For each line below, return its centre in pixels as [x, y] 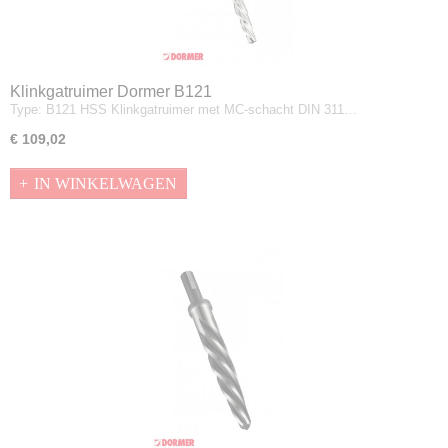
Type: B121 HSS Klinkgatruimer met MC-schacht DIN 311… [183, 109]
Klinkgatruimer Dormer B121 [111, 91]
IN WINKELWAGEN [105, 183]
